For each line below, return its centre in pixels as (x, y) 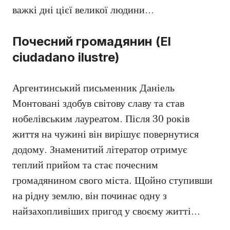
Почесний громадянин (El (92, 42)
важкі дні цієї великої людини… (83, 11)
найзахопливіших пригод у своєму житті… (106, 212)
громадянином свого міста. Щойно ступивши (112, 181)
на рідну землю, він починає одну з (90, 196)
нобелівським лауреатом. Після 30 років (101, 119)
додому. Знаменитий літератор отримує (100, 150)
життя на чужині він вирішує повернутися (106, 135)
